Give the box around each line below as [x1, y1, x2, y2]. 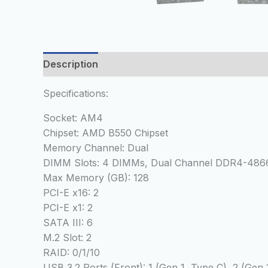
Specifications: [43, 87, 108, 100]
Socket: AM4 [43, 112, 103, 124]
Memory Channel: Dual [43, 142, 148, 154]
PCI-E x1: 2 [43, 202, 93, 214]
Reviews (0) [111, 58, 166, 71]
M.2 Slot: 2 [43, 232, 92, 244]
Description [43, 58, 98, 71]
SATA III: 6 [43, 217, 93, 229]
